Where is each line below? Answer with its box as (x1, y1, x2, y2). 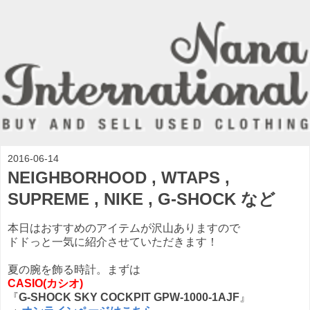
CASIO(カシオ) (8, 277, 83, 289)
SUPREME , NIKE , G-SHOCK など (8, 190, 275, 208)
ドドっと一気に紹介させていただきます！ (8, 235, 218, 248)
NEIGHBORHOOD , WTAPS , (8, 168, 230, 187)
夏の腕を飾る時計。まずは (8, 263, 140, 275)
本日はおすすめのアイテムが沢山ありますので (8, 221, 240, 234)
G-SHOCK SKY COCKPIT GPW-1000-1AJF (19, 291, 239, 303)
